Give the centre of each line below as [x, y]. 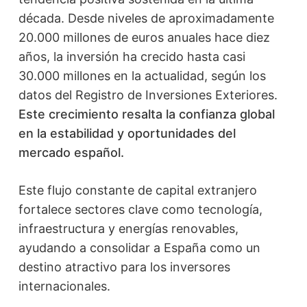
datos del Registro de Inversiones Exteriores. [148, 95]
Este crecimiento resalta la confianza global [146, 114]
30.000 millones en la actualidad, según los [142, 76]
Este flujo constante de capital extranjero [137, 190]
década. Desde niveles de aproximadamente [146, 18]
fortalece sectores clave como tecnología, [140, 209]
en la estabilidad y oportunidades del [127, 133]
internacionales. [64, 286]
